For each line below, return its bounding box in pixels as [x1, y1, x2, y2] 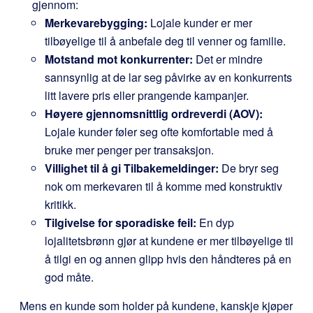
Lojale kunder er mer [147, 15, 252, 31]
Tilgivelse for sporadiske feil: [45, 214, 196, 231]
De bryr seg [219, 160, 279, 176]
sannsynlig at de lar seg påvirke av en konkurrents [45, 69, 292, 85]
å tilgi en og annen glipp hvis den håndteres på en [45, 251, 291, 267]
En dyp [196, 214, 234, 231]
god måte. [45, 269, 94, 285]
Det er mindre [193, 51, 263, 67]
